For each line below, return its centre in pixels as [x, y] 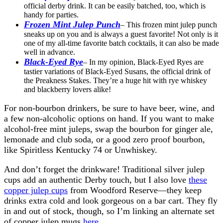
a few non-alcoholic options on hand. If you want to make [109, 118]
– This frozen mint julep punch [169, 24]
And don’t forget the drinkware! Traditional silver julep [104, 169]
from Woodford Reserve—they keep [135, 190]
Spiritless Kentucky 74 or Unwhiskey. [89, 150]
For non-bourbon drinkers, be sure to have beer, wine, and [109, 108]
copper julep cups [36, 190]
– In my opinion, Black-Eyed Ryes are [143, 62]
